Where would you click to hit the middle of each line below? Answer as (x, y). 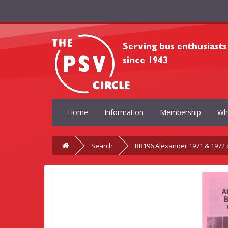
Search (102, 146)
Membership (180, 112)
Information (124, 112)
